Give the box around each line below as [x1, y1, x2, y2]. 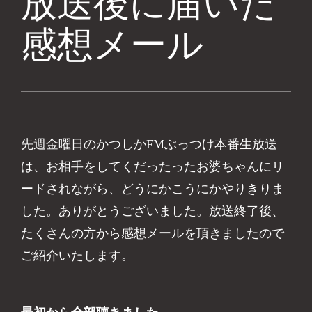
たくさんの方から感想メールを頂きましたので [21, 226, 285, 240]
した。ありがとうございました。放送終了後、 [21, 203, 285, 218]
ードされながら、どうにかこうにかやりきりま [21, 181, 285, 196]
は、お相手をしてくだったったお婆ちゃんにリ [21, 159, 285, 173]
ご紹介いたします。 [21, 248, 134, 263]
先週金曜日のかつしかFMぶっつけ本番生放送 [21, 136, 278, 151]
